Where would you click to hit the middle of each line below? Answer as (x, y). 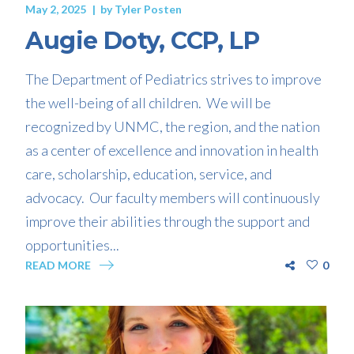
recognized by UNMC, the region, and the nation (173, 126)
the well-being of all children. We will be (149, 103)
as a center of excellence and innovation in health (172, 150)
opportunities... (73, 245)
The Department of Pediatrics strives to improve (174, 79)
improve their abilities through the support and (168, 221)
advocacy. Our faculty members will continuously (173, 198)
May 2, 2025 (56, 9)
